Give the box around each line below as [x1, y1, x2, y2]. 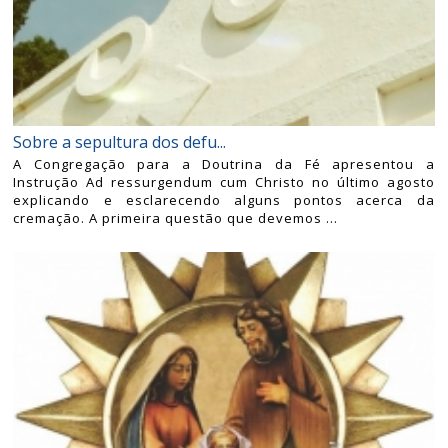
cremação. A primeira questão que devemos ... [13, 209, 339, 228]
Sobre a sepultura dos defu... [13, 131, 227, 154]
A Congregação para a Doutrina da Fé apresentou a [13, 155, 435, 174]
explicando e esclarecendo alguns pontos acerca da [13, 191, 435, 210]
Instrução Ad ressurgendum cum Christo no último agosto [13, 173, 435, 192]
